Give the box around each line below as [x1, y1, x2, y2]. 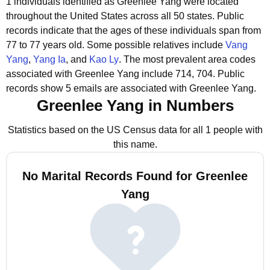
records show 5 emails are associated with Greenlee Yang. [6, 83, 256, 93]
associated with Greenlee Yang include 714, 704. [6, 69, 215, 79]
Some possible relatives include [87, 40, 225, 50]
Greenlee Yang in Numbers [36, 96, 234, 115]
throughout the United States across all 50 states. [6, 11, 215, 21]
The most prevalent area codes [124, 54, 256, 64]
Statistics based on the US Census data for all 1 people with [7, 125, 263, 135]
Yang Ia [33, 54, 66, 64]
